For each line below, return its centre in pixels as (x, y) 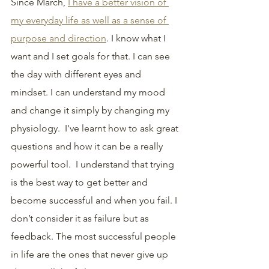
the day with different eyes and (77, 74)
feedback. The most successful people (95, 236)
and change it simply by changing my (91, 110)
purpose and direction (59, 38)
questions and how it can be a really (88, 146)
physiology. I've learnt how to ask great (96, 128)
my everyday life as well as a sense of (90, 20)
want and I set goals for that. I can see (92, 56)
